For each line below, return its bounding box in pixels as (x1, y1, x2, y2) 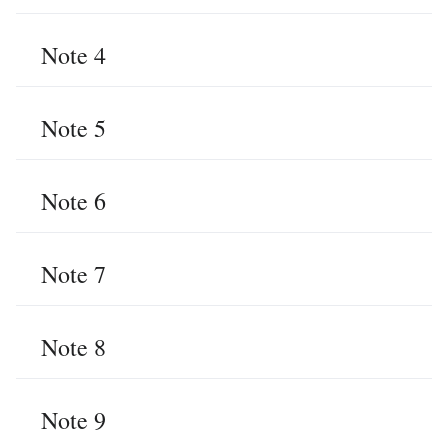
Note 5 (41, 112, 106, 144)
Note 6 (41, 185, 106, 217)
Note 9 (41, 404, 106, 436)
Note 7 (41, 258, 106, 290)
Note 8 (41, 331, 106, 363)
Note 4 (41, 39, 106, 71)
